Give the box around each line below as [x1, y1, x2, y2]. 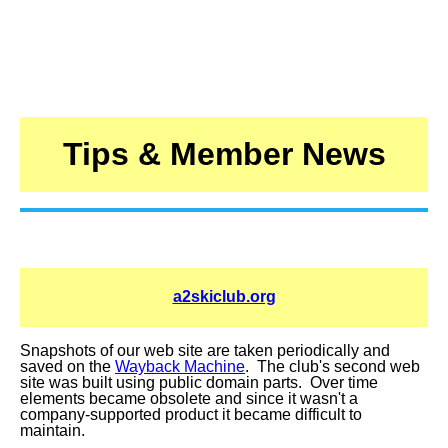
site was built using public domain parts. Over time [20, 374, 378, 391]
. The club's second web [245, 358, 420, 375]
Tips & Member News [62, 136, 386, 173]
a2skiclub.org [172, 288, 276, 306]
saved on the [20, 358, 115, 375]
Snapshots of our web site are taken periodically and [20, 342, 390, 359]
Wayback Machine [115, 358, 245, 375]
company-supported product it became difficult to [20, 406, 362, 423]
